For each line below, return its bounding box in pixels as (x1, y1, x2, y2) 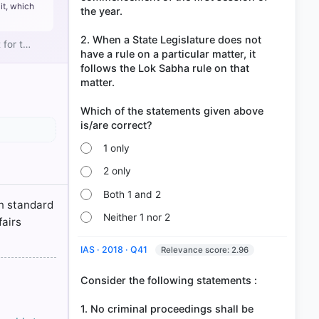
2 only (103, 165, 132, 177)
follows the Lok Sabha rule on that (80, 61, 249, 74)
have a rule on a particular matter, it (80, 47, 256, 60)
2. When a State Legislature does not (80, 33, 261, 46)
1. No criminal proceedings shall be (80, 302, 253, 315)
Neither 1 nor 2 (103, 211, 171, 224)
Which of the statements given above (80, 104, 263, 117)
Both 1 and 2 (103, 188, 162, 200)
